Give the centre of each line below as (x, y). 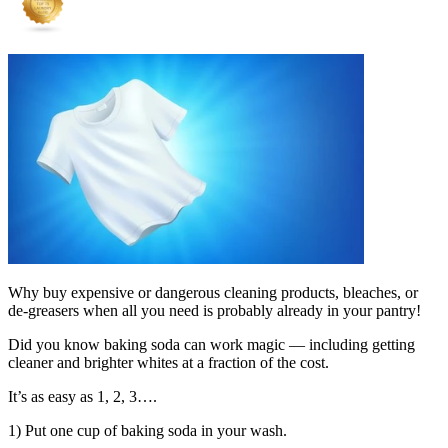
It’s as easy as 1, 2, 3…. (82, 396)
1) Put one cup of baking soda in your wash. (147, 430)
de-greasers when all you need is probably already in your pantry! (214, 310)
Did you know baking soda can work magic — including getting (211, 344)
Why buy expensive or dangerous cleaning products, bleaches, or (213, 292)
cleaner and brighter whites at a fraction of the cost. (168, 362)
